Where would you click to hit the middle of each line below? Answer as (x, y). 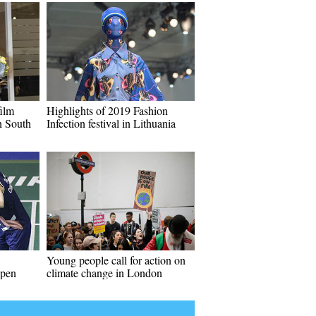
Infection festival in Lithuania (111, 123)
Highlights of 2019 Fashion (107, 110)
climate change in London (104, 273)
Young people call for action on (116, 260)
